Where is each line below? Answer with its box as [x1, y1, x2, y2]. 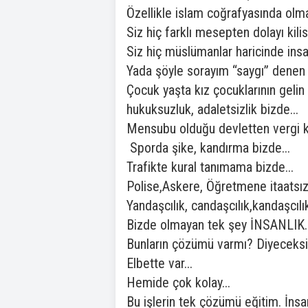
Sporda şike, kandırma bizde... [126, 140, 290, 156]
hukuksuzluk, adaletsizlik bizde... [126, 101, 298, 118]
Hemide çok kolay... [126, 274, 230, 291]
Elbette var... [126, 255, 192, 272]
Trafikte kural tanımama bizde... [126, 159, 294, 175]
